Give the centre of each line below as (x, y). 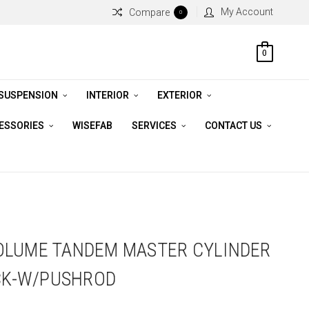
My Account (247, 11)
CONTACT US (234, 126)
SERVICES (155, 126)
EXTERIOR (180, 95)
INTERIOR (108, 95)
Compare (149, 12)
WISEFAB (92, 126)
